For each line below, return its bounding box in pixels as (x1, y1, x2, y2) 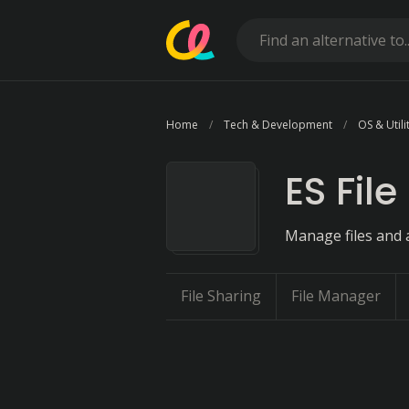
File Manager (291, 286, 381, 306)
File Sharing (181, 286, 261, 306)
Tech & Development (224, 117, 332, 132)
